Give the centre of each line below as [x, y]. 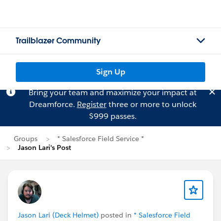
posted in [116, 215]
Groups [26, 139]
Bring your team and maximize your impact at [112, 92]
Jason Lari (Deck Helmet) [58, 215]
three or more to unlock [151, 104]
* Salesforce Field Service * [101, 139]
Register [92, 104]
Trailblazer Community [58, 41]
